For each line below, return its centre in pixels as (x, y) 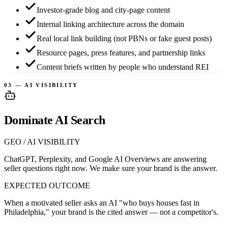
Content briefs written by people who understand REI (123, 67)
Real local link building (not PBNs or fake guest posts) (124, 39)
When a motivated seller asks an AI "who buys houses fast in (102, 203)
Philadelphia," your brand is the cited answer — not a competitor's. (111, 212)
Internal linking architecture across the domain (110, 24)
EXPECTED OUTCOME (47, 186)
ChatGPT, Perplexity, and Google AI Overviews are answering (105, 159)
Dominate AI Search (55, 120)
